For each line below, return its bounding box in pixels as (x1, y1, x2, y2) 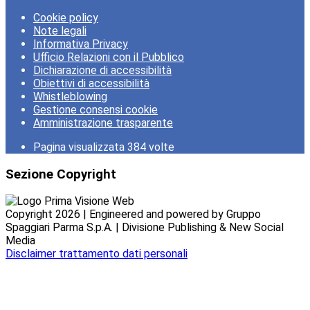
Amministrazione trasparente (33, 116, 173, 129)
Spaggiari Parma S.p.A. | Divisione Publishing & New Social (6, 221, 284, 235)
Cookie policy (33, 10, 98, 24)
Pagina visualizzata (33, 140, 127, 154)
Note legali (33, 24, 86, 37)
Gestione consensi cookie (33, 102, 158, 116)
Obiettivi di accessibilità (33, 76, 149, 90)
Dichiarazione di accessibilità (33, 63, 172, 77)
